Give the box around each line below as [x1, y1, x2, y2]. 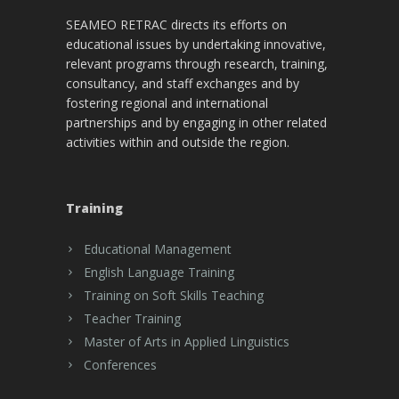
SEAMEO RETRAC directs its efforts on [66, 15, 287, 33]
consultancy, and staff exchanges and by [66, 74, 299, 92]
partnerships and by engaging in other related [66, 113, 327, 131]
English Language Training [84, 263, 234, 281]
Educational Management [84, 240, 232, 257]
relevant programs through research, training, [66, 54, 328, 72]
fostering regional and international [66, 94, 268, 111]
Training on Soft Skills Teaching [84, 286, 264, 304]
